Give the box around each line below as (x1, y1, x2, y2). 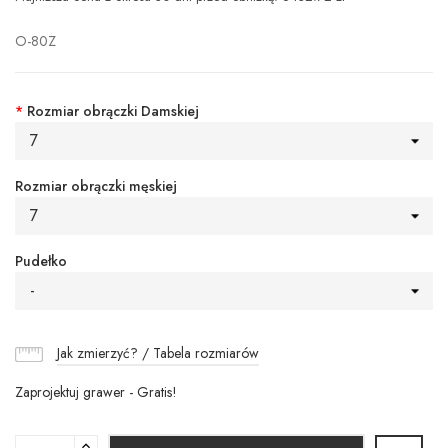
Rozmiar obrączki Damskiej (27, 101, 199, 121)
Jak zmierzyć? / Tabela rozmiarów (57, 343, 259, 363)
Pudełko (15, 251, 67, 271)
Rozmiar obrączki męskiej (15, 176, 177, 196)
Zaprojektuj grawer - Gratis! (15, 382, 177, 402)
